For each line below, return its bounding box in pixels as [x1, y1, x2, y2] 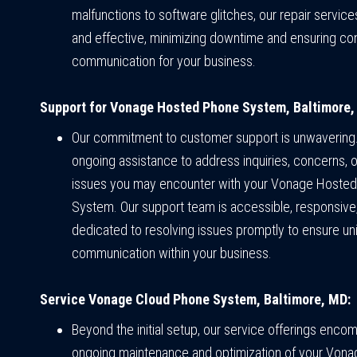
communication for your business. [72, 53, 256, 70]
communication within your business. [72, 245, 272, 262]
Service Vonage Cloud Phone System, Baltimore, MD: [40, 291, 351, 308]
